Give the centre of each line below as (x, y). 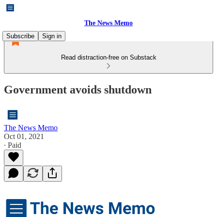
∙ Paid (13, 145)
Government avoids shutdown (78, 89)
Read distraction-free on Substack (108, 57)
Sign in (52, 36)
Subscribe (20, 36)
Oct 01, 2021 (24, 136)
